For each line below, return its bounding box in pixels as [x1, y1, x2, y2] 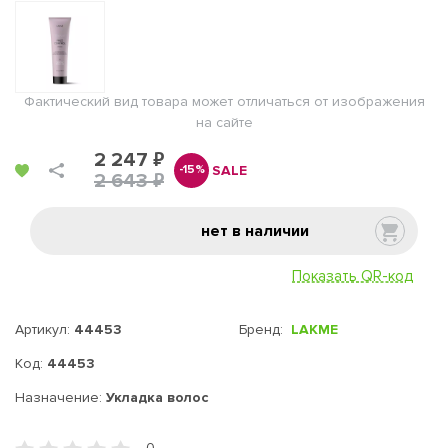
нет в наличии [201, 221, 309, 241]
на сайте [195, 114, 253, 131]
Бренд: [239, 321, 291, 338]
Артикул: [15, 321, 74, 338]
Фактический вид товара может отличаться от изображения [23, 93, 425, 110]
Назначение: [15, 389, 106, 406]
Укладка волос [106, 389, 209, 406]
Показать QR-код [292, 267, 413, 285]
